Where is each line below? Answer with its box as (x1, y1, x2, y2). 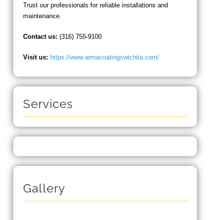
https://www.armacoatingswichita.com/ (50, 54, 159, 61)
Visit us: (23, 54, 48, 61)
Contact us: (23, 33, 57, 41)
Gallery (23, 181, 65, 196)
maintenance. (23, 12, 61, 20)
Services (23, 97, 73, 111)
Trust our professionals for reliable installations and (23, 1, 168, 9)
